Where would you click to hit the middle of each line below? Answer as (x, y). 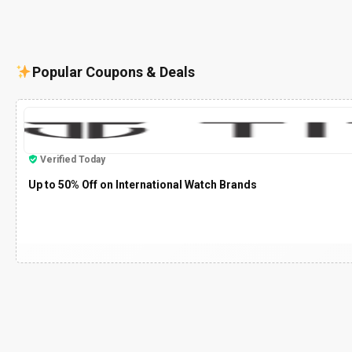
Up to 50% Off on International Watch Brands (143, 184)
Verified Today (73, 159)
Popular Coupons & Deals (113, 71)
